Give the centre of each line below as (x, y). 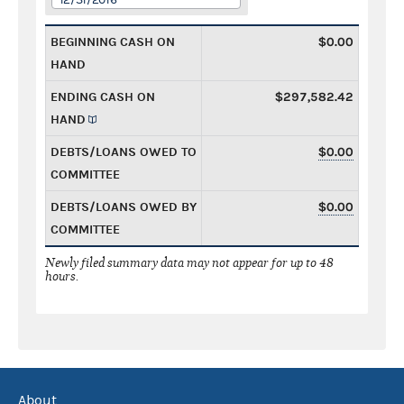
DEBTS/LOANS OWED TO (124, 151)
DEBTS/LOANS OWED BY (124, 207)
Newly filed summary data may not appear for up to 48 (189, 262)
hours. (62, 276)
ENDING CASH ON (103, 96)
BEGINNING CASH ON (113, 41)
